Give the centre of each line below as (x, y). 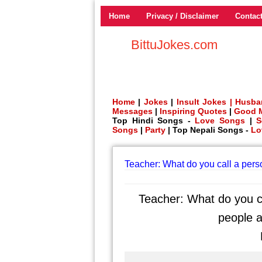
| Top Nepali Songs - (208, 130)
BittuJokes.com (174, 45)
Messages (132, 111)
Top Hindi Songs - (154, 120)
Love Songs (220, 120)
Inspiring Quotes (193, 111)
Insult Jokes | (204, 102)
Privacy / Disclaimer (182, 16)
